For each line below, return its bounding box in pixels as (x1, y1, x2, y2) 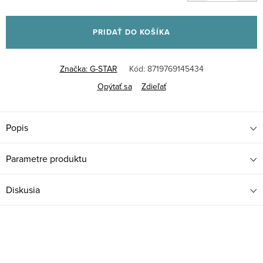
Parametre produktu (6, 152, 87, 166)
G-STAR (89, 63, 117, 75)
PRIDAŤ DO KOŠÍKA (93, 26, 170, 38)
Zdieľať (141, 80, 166, 93)
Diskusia (6, 183, 40, 197)
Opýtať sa (97, 80, 132, 93)
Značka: (59, 63, 90, 75)
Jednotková (5, 1, 48, 14)
